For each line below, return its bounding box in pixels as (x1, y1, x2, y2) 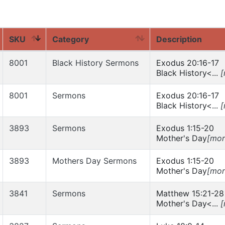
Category (52, 34, 89, 44)
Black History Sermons (52, 58, 139, 68)
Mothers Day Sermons (52, 156, 137, 166)
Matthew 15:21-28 (156, 188, 224, 198)
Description (156, 34, 202, 44)
